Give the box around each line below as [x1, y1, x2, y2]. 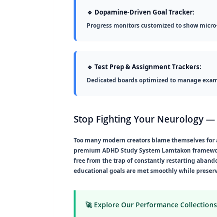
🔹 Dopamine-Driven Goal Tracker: [87, 7, 195, 16]
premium [74, 146, 102, 155]
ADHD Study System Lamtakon [102, 146, 191, 155]
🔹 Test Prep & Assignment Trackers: [87, 62, 201, 71]
